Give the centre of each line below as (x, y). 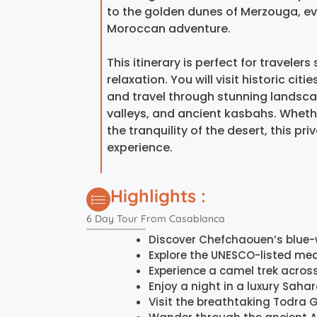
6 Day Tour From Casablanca (156, 219)
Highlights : (158, 196)
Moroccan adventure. (169, 29)
